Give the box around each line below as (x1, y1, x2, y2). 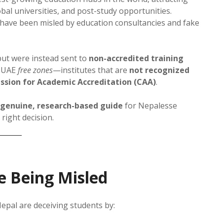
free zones (18, 64, 53, 75)
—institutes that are (53, 64, 129, 75)
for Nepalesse (123, 100, 177, 111)
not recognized (129, 64, 189, 75)
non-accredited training (89, 52, 184, 64)
